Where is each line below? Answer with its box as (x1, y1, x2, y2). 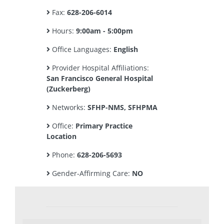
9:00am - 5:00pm (76, 26, 133, 35)
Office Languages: (50, 44, 113, 54)
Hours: (50, 26, 76, 35)
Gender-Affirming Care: (50, 168, 132, 178)
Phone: (50, 150, 77, 159)
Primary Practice (75, 121, 132, 130)
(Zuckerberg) (46, 84, 90, 93)
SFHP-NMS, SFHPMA (87, 102, 157, 112)
